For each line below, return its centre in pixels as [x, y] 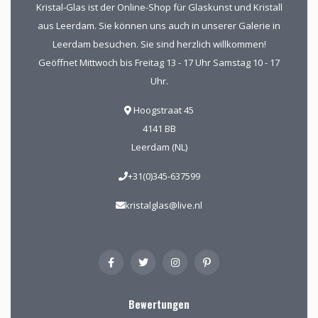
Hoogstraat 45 [163, 110]
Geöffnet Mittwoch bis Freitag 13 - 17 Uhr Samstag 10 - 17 [159, 63]
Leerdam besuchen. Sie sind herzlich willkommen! [159, 44]
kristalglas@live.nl [164, 205]
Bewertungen [159, 305]
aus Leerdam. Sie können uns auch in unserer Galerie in [159, 26]
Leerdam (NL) [159, 147]
